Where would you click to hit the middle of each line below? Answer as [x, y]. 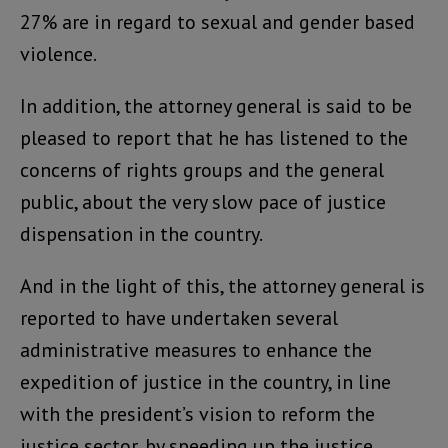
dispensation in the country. [141, 234]
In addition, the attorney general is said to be [216, 106]
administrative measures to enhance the [196, 350]
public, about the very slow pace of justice [203, 202]
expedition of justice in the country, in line [205, 382]
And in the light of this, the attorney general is [222, 286]
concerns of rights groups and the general [202, 170]
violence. [58, 54]
